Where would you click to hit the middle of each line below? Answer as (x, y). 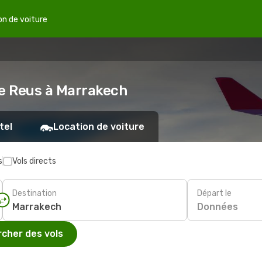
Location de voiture (99, 127)
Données (218, 206)
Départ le (214, 193)
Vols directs (34, 161)
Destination (35, 193)
